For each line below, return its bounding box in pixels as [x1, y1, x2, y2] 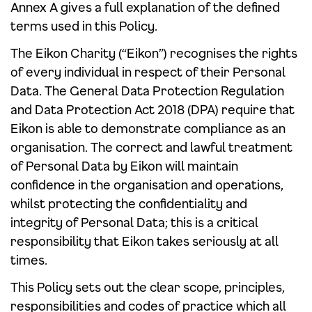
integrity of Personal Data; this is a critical [10, 214, 258, 230]
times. [10, 252, 47, 267]
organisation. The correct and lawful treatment [10, 139, 292, 155]
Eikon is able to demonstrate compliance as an [10, 120, 286, 136]
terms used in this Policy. [10, 18, 157, 33]
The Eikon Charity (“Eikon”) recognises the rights [10, 45, 297, 61]
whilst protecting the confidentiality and [10, 196, 247, 211]
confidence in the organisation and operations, [10, 177, 283, 192]
